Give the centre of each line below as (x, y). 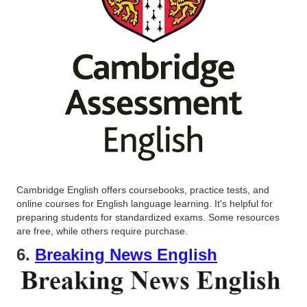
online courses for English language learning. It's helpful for (145, 204)
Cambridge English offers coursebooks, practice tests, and (143, 190)
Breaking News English (126, 255)
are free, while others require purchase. (102, 231)
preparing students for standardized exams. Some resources (148, 218)
